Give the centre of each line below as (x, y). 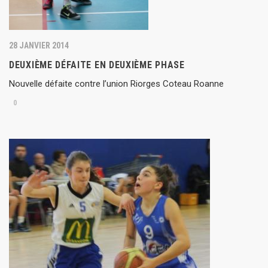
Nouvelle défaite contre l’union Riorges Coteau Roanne (116, 84)
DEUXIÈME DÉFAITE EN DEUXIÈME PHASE (97, 65)
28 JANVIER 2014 (39, 46)
